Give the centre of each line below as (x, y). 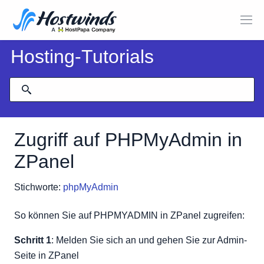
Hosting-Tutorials (82, 57)
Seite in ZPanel (47, 255)
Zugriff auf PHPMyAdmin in (128, 140)
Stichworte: (37, 187)
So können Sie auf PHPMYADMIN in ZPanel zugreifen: (129, 215)
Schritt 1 (33, 240)
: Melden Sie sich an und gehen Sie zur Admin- (149, 240)
